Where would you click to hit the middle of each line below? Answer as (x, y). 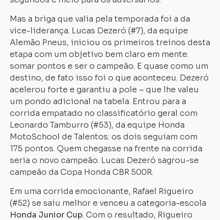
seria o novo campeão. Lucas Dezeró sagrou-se (104, 160)
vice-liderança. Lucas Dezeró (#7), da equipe (99, 31)
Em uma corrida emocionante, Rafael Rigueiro (102, 191)
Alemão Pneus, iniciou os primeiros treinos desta (110, 42)
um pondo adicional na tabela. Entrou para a (98, 101)
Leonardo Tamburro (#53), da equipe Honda (97, 125)
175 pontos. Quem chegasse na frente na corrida (106, 149)
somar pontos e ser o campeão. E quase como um (109, 66)
